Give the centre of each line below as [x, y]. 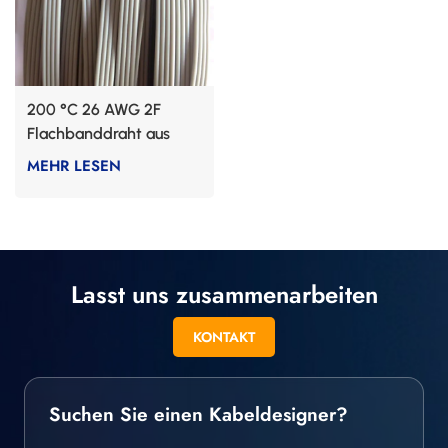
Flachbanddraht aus [98, 134]
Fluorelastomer [80, 158]
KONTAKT [224, 336]
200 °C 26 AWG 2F [94, 110]
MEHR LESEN [74, 165]
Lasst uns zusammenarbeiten [224, 295]
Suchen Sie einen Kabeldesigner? [198, 414]
